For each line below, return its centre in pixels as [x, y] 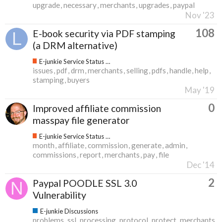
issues [43, 70]
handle [180, 70]
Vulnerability [59, 195]
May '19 [200, 90]
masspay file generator [81, 120]
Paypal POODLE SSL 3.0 [85, 183]
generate [146, 145]
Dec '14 [201, 165]
